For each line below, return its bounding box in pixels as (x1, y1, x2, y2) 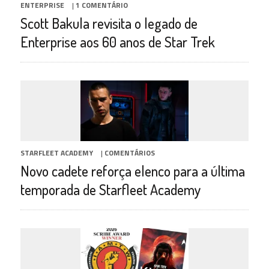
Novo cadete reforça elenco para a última (20, 161, 245, 180)
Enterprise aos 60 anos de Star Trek (20, 32, 215, 51)
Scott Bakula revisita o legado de (20, 13, 198, 32)
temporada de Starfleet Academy (20, 180, 201, 199)
